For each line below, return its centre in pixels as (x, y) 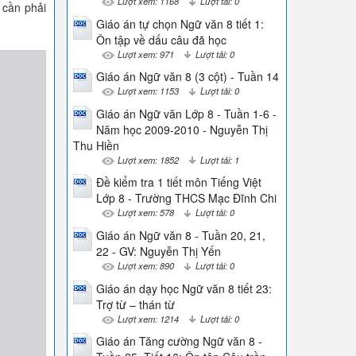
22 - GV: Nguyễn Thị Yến (158, 251)
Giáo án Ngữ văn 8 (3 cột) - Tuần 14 (187, 77)
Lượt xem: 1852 (148, 159)
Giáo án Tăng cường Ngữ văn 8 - (179, 341)
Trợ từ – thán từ (135, 304)
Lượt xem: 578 (145, 213)
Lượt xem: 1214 (148, 318)
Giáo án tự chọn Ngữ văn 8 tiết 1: (180, 23)
